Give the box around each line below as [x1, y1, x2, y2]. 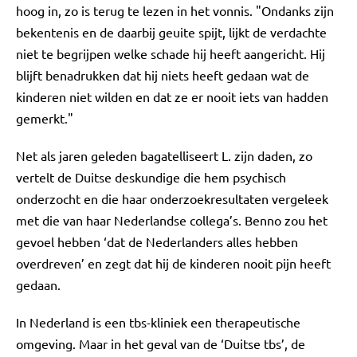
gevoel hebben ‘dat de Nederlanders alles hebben [16, 233, 298, 249]
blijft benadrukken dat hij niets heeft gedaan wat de [16, 67, 309, 83]
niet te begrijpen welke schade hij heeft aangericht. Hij [16, 45, 325, 61]
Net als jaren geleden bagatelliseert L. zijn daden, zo [16, 147, 312, 163]
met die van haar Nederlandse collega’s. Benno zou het [16, 212, 328, 228]
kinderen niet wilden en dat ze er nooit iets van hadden [16, 88, 328, 104]
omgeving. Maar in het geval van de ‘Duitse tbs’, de [16, 335, 305, 351]
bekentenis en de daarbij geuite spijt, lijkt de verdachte [16, 24, 327, 40]
